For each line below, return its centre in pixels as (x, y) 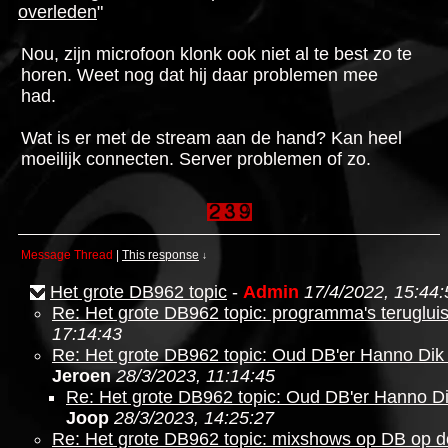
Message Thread (67, 255)
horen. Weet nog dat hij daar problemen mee (199, 75)
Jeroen (81, 376)
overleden (57, 12)
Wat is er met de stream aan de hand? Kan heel (211, 138)
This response (160, 255)
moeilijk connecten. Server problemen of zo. (196, 159)
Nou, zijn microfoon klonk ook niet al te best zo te (216, 54)
